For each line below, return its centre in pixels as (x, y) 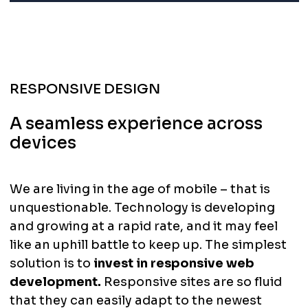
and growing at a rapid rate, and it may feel (143, 227)
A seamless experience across (136, 124)
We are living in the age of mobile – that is (140, 189)
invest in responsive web (172, 264)
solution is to (50, 264)
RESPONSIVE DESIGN (85, 89)
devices (43, 143)
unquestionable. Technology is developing (142, 208)
